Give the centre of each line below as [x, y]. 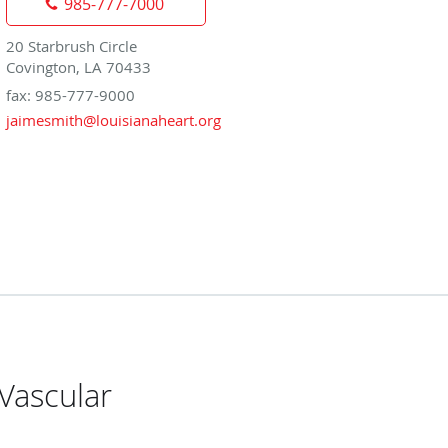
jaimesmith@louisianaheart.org [113, 119]
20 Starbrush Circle [71, 45]
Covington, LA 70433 [78, 66]
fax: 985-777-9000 [70, 94]
